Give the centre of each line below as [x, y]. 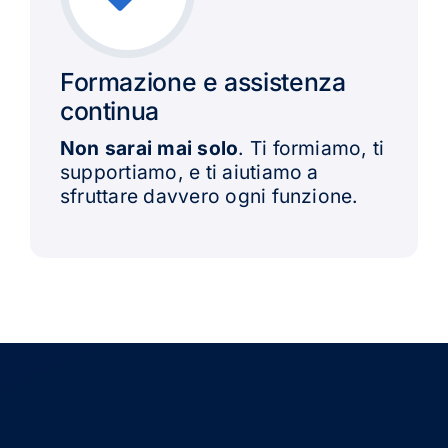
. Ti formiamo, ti [311, 147]
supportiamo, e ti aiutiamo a [189, 171]
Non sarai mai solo [149, 147]
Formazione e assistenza [202, 81]
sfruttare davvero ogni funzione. [209, 195]
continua [109, 110]
